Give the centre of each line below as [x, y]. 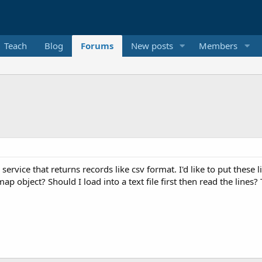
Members [218, 46]
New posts [152, 46]
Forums [97, 46]
